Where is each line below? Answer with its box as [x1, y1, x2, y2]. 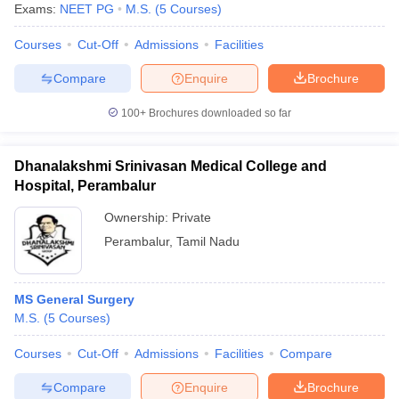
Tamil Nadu [176, 234, 240, 248]
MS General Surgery [14, 292, 134, 306]
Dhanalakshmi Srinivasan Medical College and [14, 159, 327, 174]
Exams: [14, 2, 60, 16]
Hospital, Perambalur [14, 178, 156, 193]
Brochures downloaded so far [146, 107, 291, 119]
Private [172, 210, 211, 224]
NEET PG [60, 2, 114, 16]
